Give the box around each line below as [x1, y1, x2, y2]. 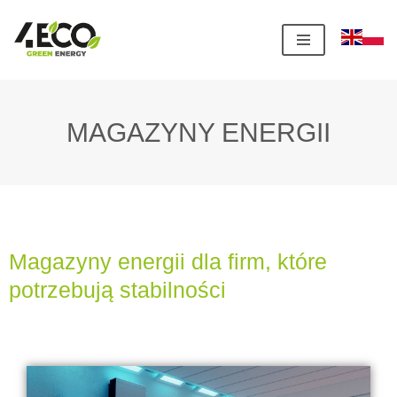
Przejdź [13, 41, 63, 58]
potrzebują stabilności [9, 277, 226, 302]
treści [13, 90, 51, 108]
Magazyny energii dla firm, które [9, 249, 327, 274]
